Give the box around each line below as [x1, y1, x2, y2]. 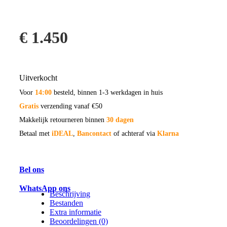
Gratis [19, 102, 39, 110]
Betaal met [19, 129, 52, 137]
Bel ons [19, 165, 44, 174]
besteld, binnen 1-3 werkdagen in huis [52, 88, 163, 96]
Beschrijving [50, 189, 90, 198]
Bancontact [77, 129, 111, 137]
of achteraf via [113, 129, 157, 137]
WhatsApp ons [19, 183, 70, 193]
